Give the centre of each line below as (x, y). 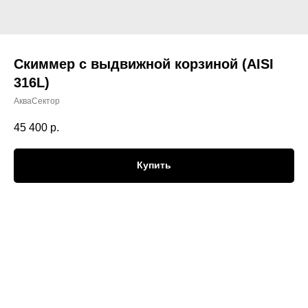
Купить (154, 165)
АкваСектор (37, 101)
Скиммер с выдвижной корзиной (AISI (144, 64)
